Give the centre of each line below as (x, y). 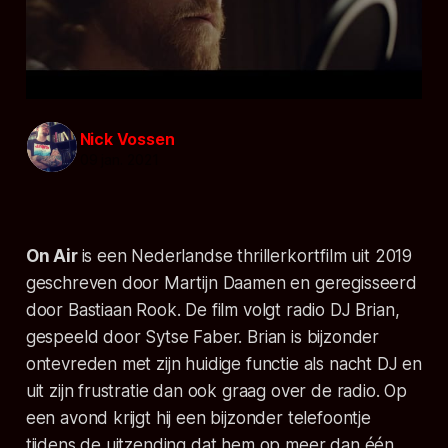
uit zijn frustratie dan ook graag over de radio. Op (216, 391)
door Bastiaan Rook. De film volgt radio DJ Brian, (212, 310)
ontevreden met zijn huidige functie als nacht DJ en (224, 364)
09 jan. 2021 (119, 159)
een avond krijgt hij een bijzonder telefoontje (198, 418)
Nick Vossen (127, 138)
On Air (51, 256)
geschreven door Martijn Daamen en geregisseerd (221, 283)
